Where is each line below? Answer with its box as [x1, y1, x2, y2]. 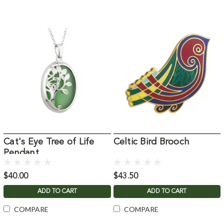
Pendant [3, 148, 39, 157]
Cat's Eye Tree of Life [3, 137, 94, 146]
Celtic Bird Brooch [113, 137, 189, 146]
